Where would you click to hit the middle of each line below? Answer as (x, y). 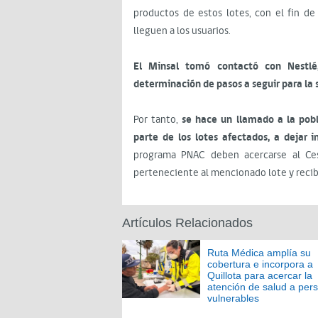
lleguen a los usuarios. (182, 31)
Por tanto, (156, 120)
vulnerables (233, 298)
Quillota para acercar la (260, 275)
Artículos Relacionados (187, 223)
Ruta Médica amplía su (259, 253)
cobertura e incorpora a (260, 264)
